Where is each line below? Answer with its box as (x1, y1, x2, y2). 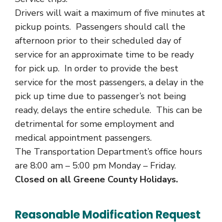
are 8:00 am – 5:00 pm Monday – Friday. (15, 159, 176, 171)
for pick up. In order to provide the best (15, 62, 178, 74)
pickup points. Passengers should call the (15, 20, 185, 33)
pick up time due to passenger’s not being (15, 90, 186, 102)
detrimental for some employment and (15, 117, 174, 130)
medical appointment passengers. (15, 131, 152, 144)
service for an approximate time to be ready (15, 48, 194, 60)
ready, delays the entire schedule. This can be (15, 104, 202, 116)
